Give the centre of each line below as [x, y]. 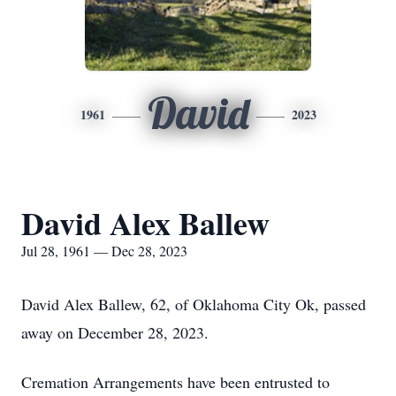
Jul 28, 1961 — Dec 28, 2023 [104, 251]
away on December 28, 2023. [115, 332]
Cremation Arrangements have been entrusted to [175, 382]
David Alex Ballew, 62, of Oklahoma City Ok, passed [194, 304]
